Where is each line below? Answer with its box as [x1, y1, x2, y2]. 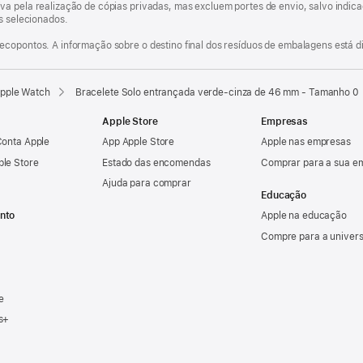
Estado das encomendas [102, 156, 211, 169]
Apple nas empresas [261, 136, 351, 148]
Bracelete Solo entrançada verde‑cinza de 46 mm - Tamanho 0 [75, 86, 359, 98]
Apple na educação [261, 210, 347, 222]
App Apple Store [102, 136, 175, 148]
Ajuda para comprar [102, 177, 191, 190]
